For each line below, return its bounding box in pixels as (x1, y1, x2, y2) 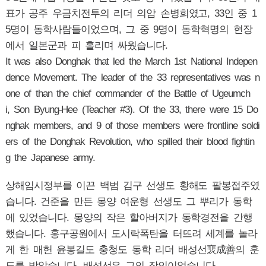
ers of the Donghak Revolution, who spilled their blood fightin (5, 136, 255, 148)
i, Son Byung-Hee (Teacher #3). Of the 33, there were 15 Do (5, 104, 258, 116)
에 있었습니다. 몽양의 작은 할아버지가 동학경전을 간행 (5, 212, 252, 224)
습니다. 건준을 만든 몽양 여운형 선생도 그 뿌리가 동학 (5, 196, 252, 208)
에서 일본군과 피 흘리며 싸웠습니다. (5, 40, 172, 52)
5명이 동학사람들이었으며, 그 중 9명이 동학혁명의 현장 (5, 24, 252, 36)
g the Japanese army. (5, 152, 95, 164)
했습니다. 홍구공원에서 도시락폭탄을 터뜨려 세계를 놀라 (5, 228, 258, 240)
